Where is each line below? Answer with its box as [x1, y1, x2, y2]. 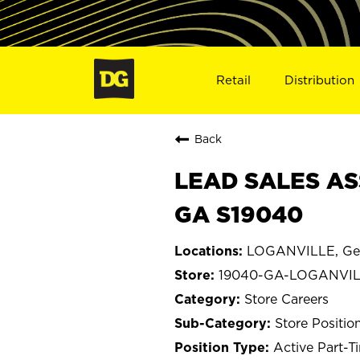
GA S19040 [174, 201, 303, 227]
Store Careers [244, 291, 329, 306]
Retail [215, 72, 251, 87]
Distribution [284, 72, 355, 87]
